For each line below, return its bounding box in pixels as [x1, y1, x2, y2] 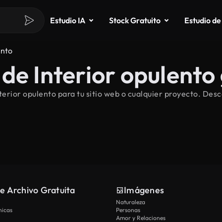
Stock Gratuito [109, 15, 161, 25]
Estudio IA [50, 15, 85, 25]
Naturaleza [116, 198, 145, 206]
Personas [116, 206, 140, 214]
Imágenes [124, 184, 164, 196]
